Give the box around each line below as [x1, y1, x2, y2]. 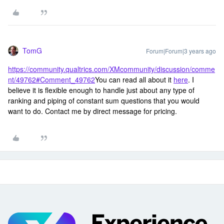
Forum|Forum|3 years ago [146, 46, 216, 55]
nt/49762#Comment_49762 [8, 74, 95, 84]
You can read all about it [95, 74, 173, 84]
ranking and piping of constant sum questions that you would [8, 95, 199, 105]
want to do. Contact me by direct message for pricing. [8, 106, 177, 116]
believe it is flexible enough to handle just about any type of [8, 85, 194, 95]
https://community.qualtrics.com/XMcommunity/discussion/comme [8, 64, 215, 74]
